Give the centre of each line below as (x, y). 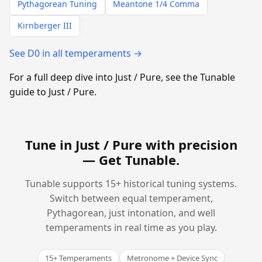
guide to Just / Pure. (53, 92)
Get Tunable (137, 159)
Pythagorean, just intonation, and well (131, 213)
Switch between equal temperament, (131, 198)
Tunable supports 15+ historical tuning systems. (131, 183)
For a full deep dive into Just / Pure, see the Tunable (122, 77)
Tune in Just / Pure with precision (131, 144)
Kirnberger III (44, 26)
